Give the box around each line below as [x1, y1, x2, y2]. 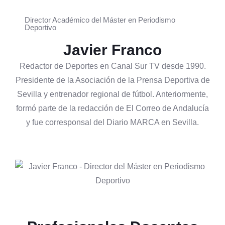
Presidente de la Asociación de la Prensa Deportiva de [15, 76, 210, 85]
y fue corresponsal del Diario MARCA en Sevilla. [26, 118, 199, 127]
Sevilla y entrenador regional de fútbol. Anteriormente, [17, 90, 208, 99]
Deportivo [24, 23, 56, 32]
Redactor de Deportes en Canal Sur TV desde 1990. [19, 62, 206, 71]
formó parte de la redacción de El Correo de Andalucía [16, 104, 209, 113]
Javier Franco [63, 42, 162, 59]
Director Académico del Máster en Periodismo [24, 16, 175, 25]
